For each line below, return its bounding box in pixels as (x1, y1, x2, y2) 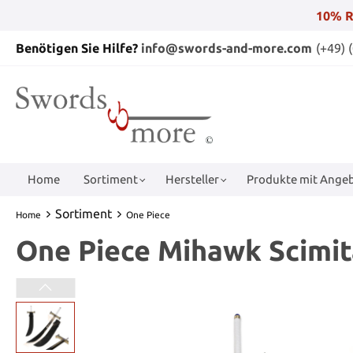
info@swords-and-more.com (141, 41, 312, 55)
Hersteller (165, 172, 219, 186)
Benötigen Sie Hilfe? (16, 41, 141, 55)
